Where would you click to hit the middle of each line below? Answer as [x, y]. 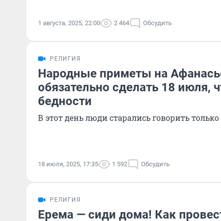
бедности [65, 101]
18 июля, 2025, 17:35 [68, 164]
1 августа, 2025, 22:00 [69, 23]
